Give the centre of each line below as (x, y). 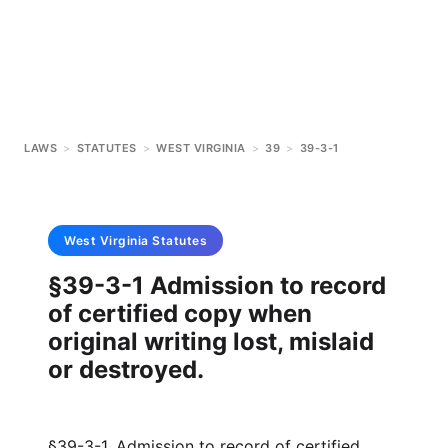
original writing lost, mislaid (211, 341)
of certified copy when (180, 313)
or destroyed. (126, 369)
